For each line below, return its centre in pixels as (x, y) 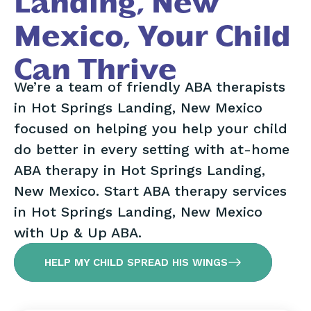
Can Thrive (95, 70)
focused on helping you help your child (151, 128)
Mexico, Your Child (152, 37)
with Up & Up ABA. (78, 233)
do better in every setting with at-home (152, 149)
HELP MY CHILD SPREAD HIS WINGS (136, 262)
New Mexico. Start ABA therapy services (150, 191)
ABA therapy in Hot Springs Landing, (140, 170)
